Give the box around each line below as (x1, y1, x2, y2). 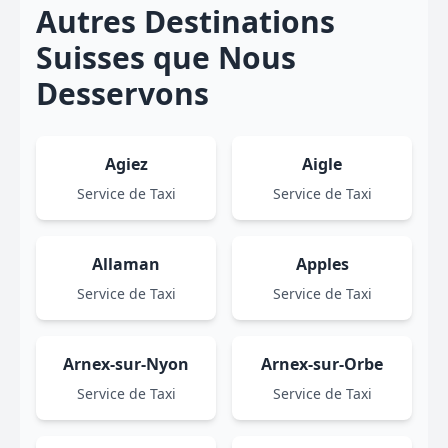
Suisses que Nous (36, 37, 296, 78)
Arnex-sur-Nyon (63, 353, 189, 375)
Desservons (36, 73, 209, 114)
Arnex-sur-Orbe (261, 353, 383, 375)
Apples (295, 253, 349, 275)
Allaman (92, 253, 160, 275)
